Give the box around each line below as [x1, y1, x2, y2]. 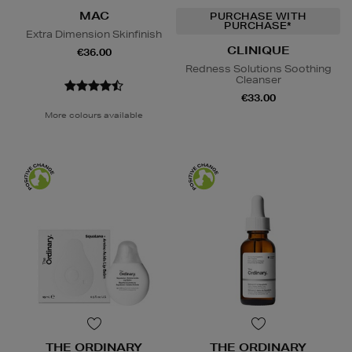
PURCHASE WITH [210, 9, 306, 23]
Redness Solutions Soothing [185, 61, 331, 75]
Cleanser [235, 72, 281, 86]
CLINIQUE [226, 42, 290, 57]
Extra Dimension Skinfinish [26, 27, 162, 41]
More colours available [45, 108, 143, 120]
